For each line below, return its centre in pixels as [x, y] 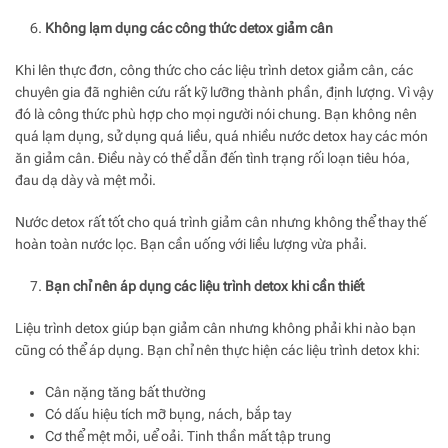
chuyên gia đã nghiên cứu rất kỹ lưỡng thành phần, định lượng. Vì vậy [224, 91]
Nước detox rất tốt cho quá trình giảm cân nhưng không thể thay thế [220, 221]
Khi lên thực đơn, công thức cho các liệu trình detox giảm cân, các [214, 69]
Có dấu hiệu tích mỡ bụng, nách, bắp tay [168, 413]
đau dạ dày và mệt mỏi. [85, 179]
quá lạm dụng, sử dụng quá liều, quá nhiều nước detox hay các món [221, 135]
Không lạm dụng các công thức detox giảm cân [189, 27]
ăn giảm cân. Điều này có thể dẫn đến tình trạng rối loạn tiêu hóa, [212, 157]
